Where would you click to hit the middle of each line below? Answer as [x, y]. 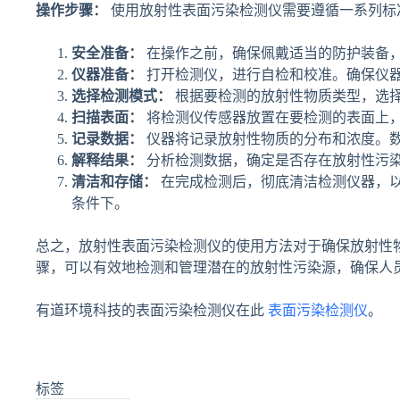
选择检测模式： [121, 96]
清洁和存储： [114, 182]
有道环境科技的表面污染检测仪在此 [152, 310]
